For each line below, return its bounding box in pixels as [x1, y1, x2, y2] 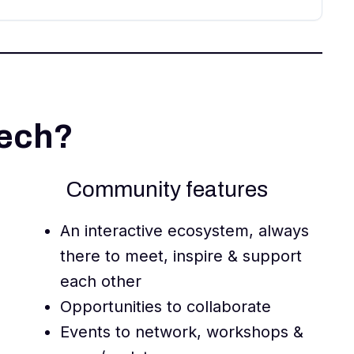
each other [59, 272, 141, 292]
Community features [66, 177, 268, 202]
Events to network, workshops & [59, 322, 303, 342]
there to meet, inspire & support [59, 247, 302, 266]
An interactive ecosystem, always [59, 221, 309, 241]
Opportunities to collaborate [59, 297, 271, 317]
